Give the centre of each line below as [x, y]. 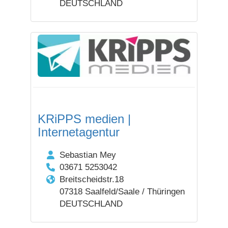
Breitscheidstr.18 [91, 179]
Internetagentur [79, 132]
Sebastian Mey [88, 155]
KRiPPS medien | [84, 119]
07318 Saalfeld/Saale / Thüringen [122, 192]
